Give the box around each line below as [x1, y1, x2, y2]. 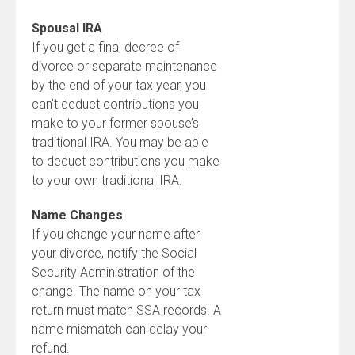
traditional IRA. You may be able [32, 135, 208, 150]
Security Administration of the [32, 265, 195, 280]
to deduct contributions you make [32, 154, 219, 169]
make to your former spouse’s [32, 116, 199, 131]
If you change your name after [32, 227, 200, 242]
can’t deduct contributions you [32, 97, 199, 112]
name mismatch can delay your [32, 322, 207, 337]
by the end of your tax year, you [32, 78, 206, 93]
